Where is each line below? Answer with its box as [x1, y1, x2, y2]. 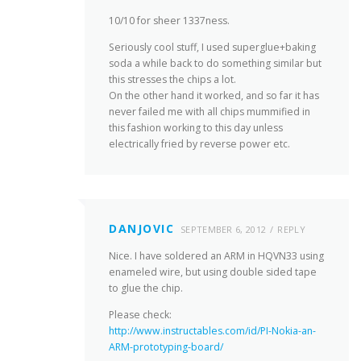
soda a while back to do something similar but [109, 56, 322, 70]
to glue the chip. [109, 281, 183, 296]
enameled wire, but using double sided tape [109, 265, 317, 280]
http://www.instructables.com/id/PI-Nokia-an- [109, 324, 316, 338]
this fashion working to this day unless [109, 120, 283, 135]
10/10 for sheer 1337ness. [109, 13, 230, 27]
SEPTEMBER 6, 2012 [180, 223, 267, 236]
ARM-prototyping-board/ [109, 340, 223, 355]
